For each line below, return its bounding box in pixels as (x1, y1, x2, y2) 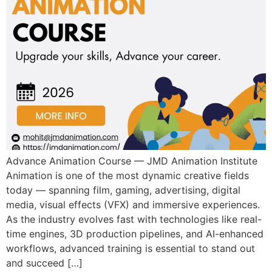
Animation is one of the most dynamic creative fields (6, 169, 249, 182)
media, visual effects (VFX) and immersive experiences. (6, 199, 260, 211)
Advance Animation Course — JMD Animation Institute (6, 155, 257, 167)
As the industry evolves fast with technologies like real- (6, 213, 262, 225)
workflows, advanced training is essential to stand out (6, 242, 255, 254)
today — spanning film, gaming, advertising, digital (6, 184, 240, 196)
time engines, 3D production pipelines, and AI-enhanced (6, 228, 263, 240)
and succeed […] (6, 257, 83, 269)
